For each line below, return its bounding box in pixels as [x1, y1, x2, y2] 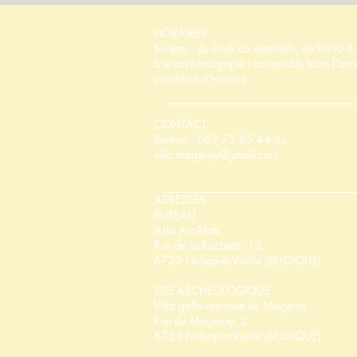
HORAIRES [154, 25, 206, 41]
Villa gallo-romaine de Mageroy [154, 298, 308, 313]
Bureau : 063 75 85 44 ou [154, 131, 286, 147]
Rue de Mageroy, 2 [154, 313, 248, 328]
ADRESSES [154, 192, 206, 207]
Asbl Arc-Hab [154, 222, 219, 237]
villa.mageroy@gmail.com [154, 147, 279, 162]
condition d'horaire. [154, 71, 249, 86]
